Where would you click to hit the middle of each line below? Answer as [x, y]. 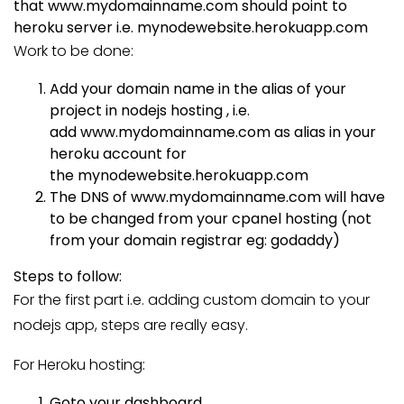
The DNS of [88, 197]
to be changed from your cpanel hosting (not [211, 219]
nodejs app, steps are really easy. [131, 325]
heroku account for [118, 154]
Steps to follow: [68, 276]
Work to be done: [73, 51]
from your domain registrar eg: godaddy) [195, 240]
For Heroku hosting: [79, 365]
